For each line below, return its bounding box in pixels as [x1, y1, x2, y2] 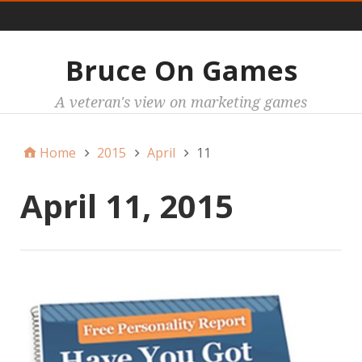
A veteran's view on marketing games [55, 93, 307, 111]
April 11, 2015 [20, 183, 234, 228]
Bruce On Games [65, 51, 297, 89]
